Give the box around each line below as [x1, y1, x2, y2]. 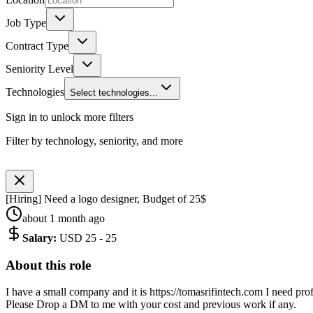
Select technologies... [70, 87, 158, 98]
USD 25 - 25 [59, 231, 117, 244]
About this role [6, 257, 91, 272]
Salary [22, 231, 53, 244]
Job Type [6, 16, 46, 29]
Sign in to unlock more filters [6, 110, 133, 123]
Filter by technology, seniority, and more [6, 134, 183, 147]
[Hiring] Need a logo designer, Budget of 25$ [6, 192, 206, 205]
